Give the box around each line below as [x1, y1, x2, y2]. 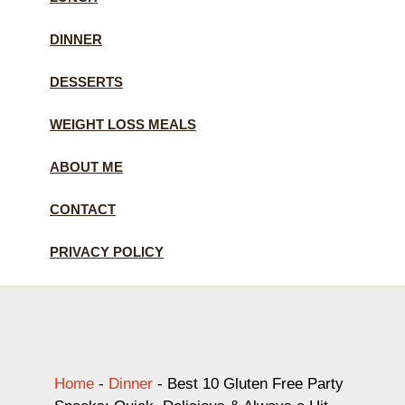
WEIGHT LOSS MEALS [50, 116, 196, 132]
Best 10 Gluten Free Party [167, 374, 344, 392]
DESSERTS [50, 73, 123, 89]
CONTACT [50, 201, 116, 217]
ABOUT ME [50, 158, 123, 174]
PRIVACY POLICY [50, 243, 164, 259]
